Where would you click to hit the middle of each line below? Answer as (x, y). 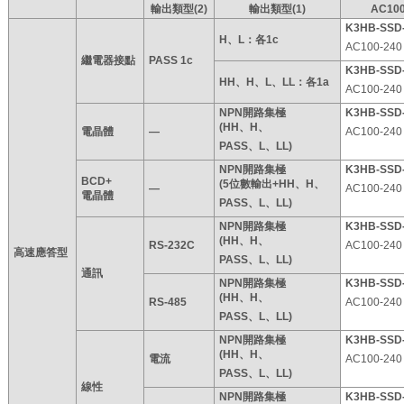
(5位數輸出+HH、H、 (272, 184)
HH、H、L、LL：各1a (274, 82)
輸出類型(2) (179, 9)
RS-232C (172, 245)
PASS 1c (171, 60)
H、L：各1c (249, 39)
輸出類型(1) (277, 9)
